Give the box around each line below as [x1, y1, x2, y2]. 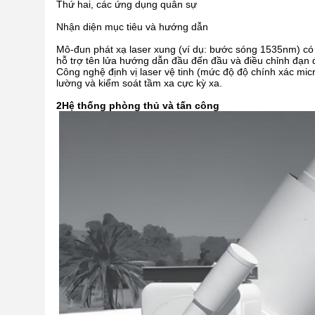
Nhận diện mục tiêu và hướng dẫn [56, 21, 208, 33]
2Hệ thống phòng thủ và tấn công [56, 100, 219, 112]
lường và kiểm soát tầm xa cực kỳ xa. [56, 77, 222, 89]
